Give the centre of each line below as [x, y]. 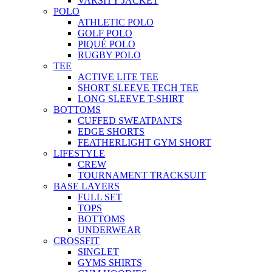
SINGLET [98, 251]
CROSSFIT [76, 240]
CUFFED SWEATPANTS [130, 120]
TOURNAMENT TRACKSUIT [142, 175]
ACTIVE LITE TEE [118, 76]
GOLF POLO [105, 33]
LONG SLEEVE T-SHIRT [131, 98]
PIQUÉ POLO [107, 44]
